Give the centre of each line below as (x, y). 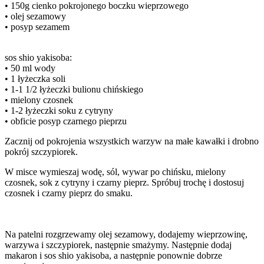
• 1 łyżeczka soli (35, 79)
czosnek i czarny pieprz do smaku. (69, 193)
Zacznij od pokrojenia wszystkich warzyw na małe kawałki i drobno (132, 141)
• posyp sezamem (37, 27)
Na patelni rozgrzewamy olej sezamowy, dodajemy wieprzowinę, (126, 235)
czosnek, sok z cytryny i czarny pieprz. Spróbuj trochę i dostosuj (124, 183)
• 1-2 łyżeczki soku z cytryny (59, 111)
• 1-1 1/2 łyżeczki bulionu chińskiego (74, 90)
